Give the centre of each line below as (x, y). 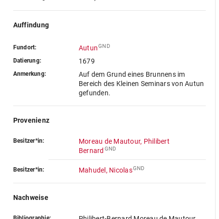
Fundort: (25, 47)
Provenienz (31, 120)
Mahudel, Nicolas (105, 170)
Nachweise (31, 197)
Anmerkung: (30, 74)
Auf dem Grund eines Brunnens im (132, 74)
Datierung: (27, 61)
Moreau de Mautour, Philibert (124, 141)
